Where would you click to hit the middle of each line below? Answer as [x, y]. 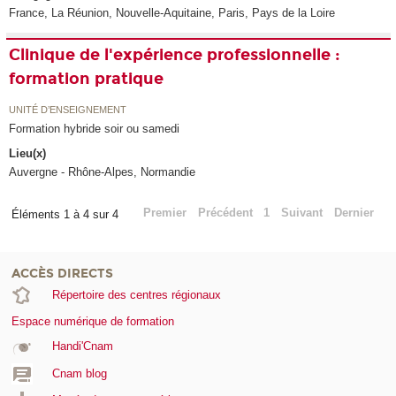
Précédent [225, 213]
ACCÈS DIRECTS [62, 274]
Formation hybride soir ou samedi [95, 128]
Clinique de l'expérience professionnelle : [175, 55]
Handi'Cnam [82, 346]
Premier [164, 213]
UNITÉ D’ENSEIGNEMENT [68, 109]
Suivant [302, 213]
